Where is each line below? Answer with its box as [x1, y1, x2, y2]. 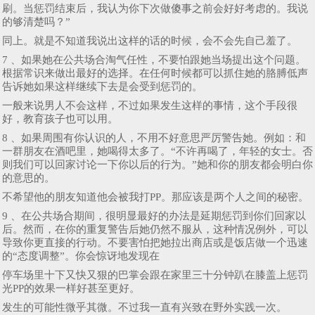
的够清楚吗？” [2, 15, 70, 27]
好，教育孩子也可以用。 [2, 112, 118, 124]
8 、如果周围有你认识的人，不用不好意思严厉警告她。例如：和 [2, 131, 306, 143]
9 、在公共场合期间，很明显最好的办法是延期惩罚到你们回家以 [2, 210, 306, 221]
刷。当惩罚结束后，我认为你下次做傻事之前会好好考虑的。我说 [2, 2, 308, 14]
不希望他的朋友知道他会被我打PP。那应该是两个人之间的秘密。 [2, 191, 309, 202]
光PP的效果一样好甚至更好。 [2, 282, 140, 294]
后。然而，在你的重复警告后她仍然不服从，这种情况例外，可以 [2, 223, 308, 235]
